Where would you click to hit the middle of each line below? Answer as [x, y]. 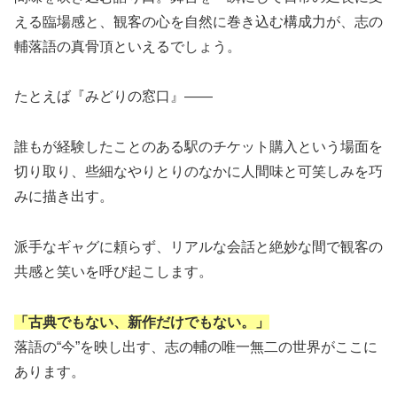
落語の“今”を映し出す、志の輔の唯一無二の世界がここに [196, 346]
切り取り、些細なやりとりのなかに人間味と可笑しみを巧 [198, 172]
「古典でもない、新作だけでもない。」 [142, 322]
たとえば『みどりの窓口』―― [113, 97]
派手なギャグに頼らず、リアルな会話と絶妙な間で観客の [198, 247]
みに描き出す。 [64, 197]
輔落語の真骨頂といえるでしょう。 [128, 46]
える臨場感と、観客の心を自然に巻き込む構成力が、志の [198, 21]
